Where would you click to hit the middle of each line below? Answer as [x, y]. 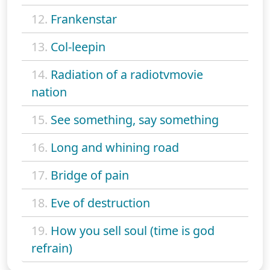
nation [49, 92]
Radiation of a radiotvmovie [127, 74]
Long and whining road [115, 147]
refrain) [52, 248]
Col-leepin [78, 46]
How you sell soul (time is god [133, 230]
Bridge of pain [90, 175]
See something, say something [135, 119]
